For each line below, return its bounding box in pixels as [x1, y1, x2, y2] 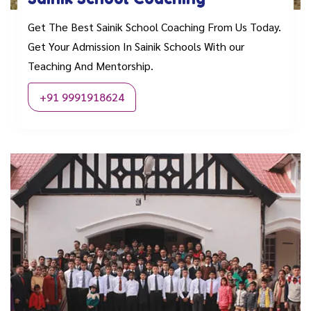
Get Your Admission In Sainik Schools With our [28, 38, 244, 53]
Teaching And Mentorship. [28, 58, 153, 73]
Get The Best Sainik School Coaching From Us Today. [28, 19, 281, 34]
